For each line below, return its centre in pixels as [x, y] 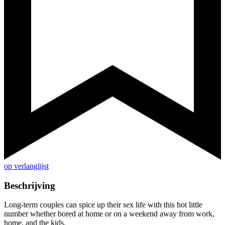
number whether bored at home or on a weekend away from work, [109, 214]
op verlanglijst [26, 166]
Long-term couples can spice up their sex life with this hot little [103, 205]
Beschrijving [30, 185]
